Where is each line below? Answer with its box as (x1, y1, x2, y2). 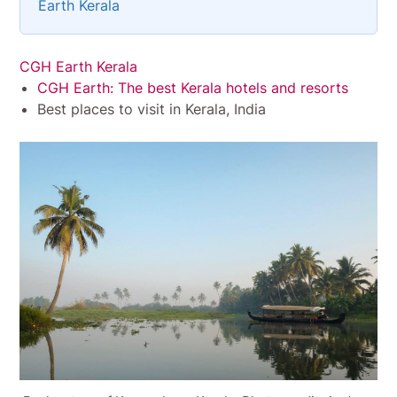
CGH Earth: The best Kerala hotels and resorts (37, 78, 349, 97)
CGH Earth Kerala (19, 57, 138, 75)
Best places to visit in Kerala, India (37, 99, 267, 118)
